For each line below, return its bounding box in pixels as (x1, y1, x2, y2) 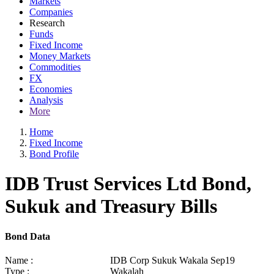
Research (29, 18, 65, 28)
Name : (5, 255, 33, 266)
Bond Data (5, 231, 50, 242)
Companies (29, 7, 73, 17)
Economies (29, 84, 72, 94)
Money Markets (29, 51, 91, 61)
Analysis (29, 95, 63, 105)
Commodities (29, 62, 81, 72)
